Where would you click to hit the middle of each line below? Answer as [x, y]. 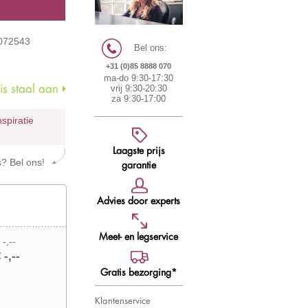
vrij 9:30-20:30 [139, 88]
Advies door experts [139, 200]
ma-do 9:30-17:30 [139, 78]
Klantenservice [123, 300]
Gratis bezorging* [139, 272]
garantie [139, 164]
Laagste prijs [139, 150]
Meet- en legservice [139, 236]
